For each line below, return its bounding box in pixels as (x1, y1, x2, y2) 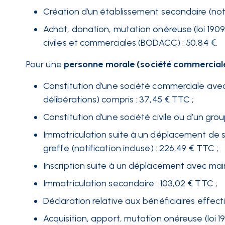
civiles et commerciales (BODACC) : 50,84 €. (43, 37, 217, 48)
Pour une (26, 59, 62, 70)
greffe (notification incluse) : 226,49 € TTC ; (43, 143, 219, 154)
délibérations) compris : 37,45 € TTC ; (43, 94, 194, 105)
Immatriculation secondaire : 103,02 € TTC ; (43, 178, 217, 189)
